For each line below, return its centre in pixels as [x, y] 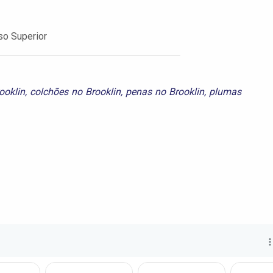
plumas [225, 91]
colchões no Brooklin [76, 91]
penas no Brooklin [165, 91]
